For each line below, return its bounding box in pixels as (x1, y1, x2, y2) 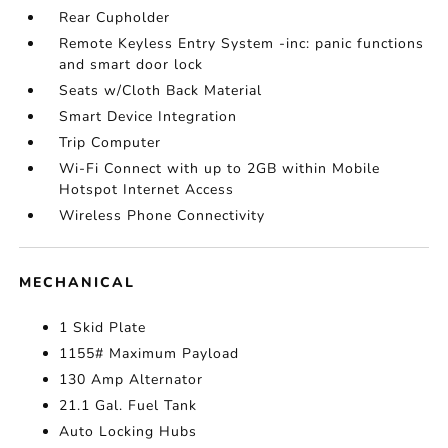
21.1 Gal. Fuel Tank (59, 396, 198, 415)
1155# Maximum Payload (59, 344, 240, 363)
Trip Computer (59, 133, 162, 152)
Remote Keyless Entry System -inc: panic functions (59, 34, 425, 53)
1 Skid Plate (59, 318, 147, 337)
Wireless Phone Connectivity (59, 206, 266, 225)
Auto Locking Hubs (59, 422, 198, 441)
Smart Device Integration (59, 107, 238, 126)
